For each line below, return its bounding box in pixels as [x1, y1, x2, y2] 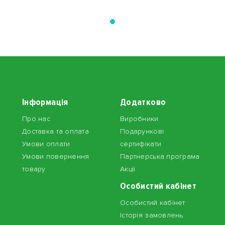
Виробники [120, 115, 159, 123]
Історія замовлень [120, 211, 183, 219]
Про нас [22, 115, 50, 123]
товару [22, 165, 46, 173]
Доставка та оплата [22, 127, 89, 136]
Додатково [120, 96, 166, 107]
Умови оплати [22, 140, 70, 148]
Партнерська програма [120, 152, 200, 161]
